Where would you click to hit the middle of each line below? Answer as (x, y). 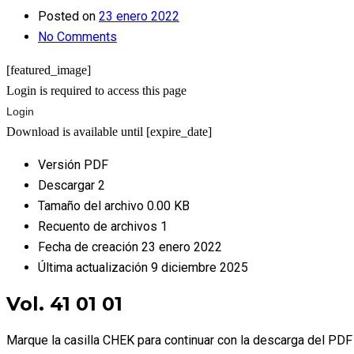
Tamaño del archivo (92, 206)
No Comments (77, 37)
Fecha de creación (90, 247)
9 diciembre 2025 (200, 267)
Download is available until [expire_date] (109, 132)
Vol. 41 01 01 (64, 303)
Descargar (68, 185)
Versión (61, 165)
